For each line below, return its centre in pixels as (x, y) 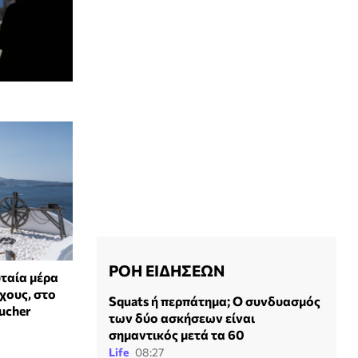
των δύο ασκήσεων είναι (182, 318)
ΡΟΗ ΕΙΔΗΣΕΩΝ (167, 270)
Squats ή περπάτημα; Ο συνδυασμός (215, 301)
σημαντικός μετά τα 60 (177, 334)
